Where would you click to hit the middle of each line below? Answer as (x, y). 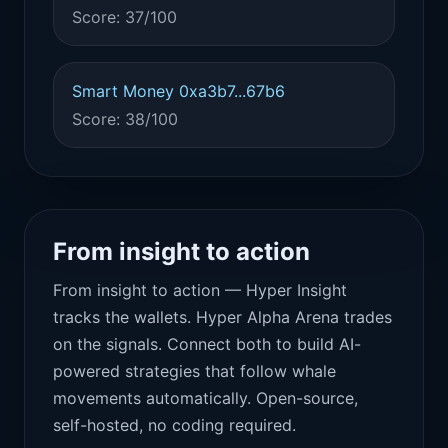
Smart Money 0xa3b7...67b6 (178, 91)
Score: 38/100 (125, 119)
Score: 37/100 (124, 17)
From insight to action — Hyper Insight (200, 290)
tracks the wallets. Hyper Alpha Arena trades (222, 317)
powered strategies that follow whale (194, 371)
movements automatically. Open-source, (205, 398)
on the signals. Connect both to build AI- (207, 344)
